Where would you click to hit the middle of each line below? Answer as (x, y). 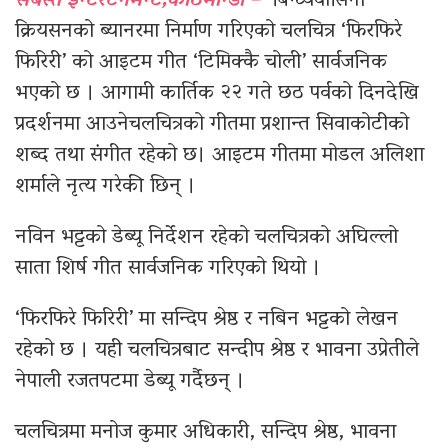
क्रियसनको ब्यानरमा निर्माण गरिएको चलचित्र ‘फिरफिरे (208, 32)
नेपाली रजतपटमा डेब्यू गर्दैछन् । (130, 382)
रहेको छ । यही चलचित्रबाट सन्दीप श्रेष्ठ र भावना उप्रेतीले (217, 351)
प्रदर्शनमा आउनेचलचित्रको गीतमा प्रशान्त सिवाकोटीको (212, 125)
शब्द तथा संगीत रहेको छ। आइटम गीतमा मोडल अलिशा (219, 156)
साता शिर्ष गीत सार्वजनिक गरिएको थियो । (168, 269)
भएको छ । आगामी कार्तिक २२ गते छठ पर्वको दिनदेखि (217, 94)
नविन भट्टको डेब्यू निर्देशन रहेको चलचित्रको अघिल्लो (206, 238)
